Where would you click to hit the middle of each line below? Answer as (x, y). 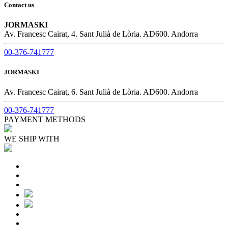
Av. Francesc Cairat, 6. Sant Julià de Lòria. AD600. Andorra (101, 92)
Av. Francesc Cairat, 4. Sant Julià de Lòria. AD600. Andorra (101, 34)
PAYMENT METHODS (45, 120)
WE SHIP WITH (32, 139)
